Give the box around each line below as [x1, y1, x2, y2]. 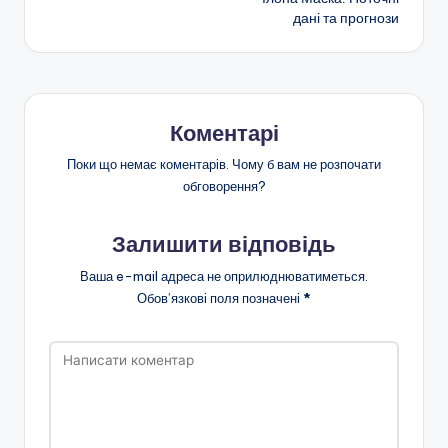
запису [48, 10, 147, 48]
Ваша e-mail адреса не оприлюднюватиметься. [80, 268, 368, 285]
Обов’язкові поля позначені [137, 290, 303, 307]
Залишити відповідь [112, 230, 336, 259]
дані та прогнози [293, 8, 399, 27]
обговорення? [182, 178, 266, 195]
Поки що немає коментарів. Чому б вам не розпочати [67, 156, 381, 173]
